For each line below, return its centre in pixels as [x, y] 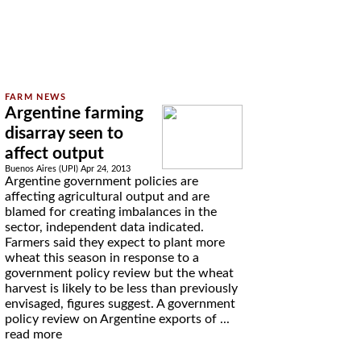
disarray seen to [64, 133]
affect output [54, 154]
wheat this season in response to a [102, 258]
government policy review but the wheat [119, 273]
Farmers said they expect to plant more [114, 243]
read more [33, 334]
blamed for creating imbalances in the [110, 212]
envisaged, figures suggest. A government [120, 304]
